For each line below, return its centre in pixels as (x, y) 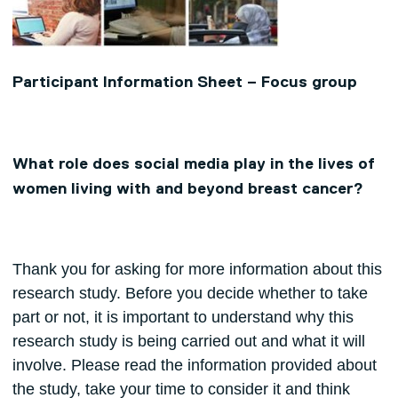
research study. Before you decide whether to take (190, 294)
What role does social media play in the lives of (193, 165)
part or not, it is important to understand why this (183, 318)
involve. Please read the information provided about (194, 366)
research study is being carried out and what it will (188, 342)
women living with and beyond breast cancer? (187, 190)
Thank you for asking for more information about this (197, 270)
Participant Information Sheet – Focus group (184, 83)
